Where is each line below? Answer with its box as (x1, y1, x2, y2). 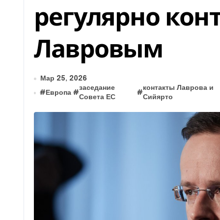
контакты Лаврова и (142, 84, 214, 91)
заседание (79, 84, 115, 91)
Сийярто (142, 94, 173, 101)
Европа (45, 89, 71, 96)
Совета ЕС (79, 94, 115, 101)
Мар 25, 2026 (40, 75, 87, 82)
